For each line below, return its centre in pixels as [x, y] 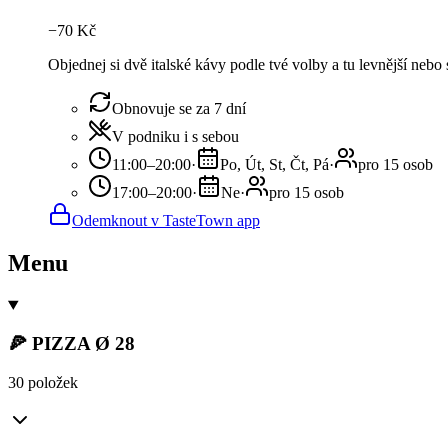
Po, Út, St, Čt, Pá [274, 164]
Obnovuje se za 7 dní [179, 108]
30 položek [43, 383]
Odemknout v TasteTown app [166, 220]
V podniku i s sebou [175, 136]
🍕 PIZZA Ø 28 [71, 344]
